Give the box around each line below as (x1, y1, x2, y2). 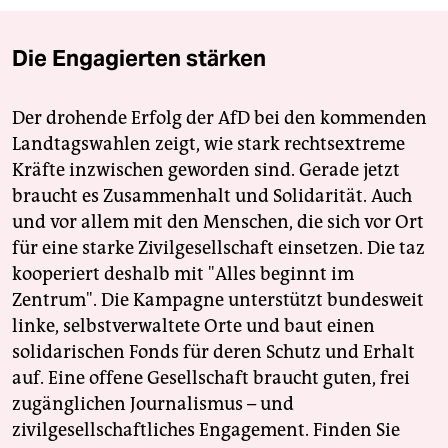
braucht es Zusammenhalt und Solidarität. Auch (12, 185, 412, 207)
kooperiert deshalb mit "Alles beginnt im (12, 263, 354, 285)
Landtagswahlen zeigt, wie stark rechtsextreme (12, 133, 405, 155)
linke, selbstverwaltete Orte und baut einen (12, 315, 375, 337)
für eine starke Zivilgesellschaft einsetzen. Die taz (12, 237, 425, 259)
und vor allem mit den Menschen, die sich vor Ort (12, 211, 424, 233)
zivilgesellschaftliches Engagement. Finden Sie (12, 419, 400, 441)
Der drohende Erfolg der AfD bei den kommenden (12, 107, 427, 129)
